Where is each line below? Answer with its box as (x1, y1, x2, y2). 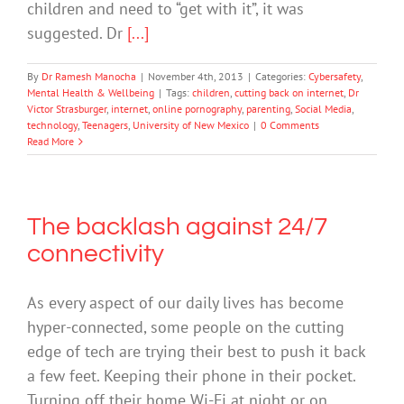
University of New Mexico (133, 118, 249, 133)
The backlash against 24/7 (27, 214, 327, 241)
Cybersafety (308, 69, 361, 84)
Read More (27, 134, 74, 149)
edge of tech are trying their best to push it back (27, 341, 365, 363)
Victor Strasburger (27, 102, 106, 116)
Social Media (295, 102, 352, 116)
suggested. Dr (27, 23, 127, 44)
